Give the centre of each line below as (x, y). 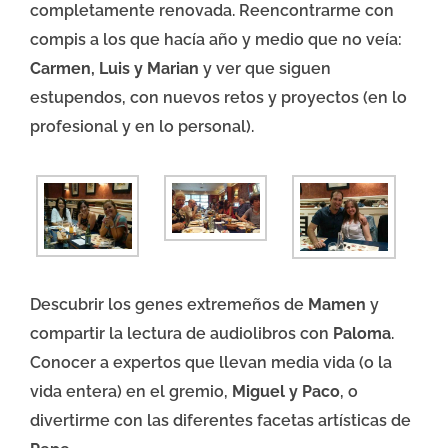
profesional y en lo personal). (142, 127)
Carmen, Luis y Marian (114, 69)
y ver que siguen (265, 69)
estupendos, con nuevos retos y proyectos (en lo (218, 98)
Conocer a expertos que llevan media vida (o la (211, 363)
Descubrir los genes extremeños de (169, 305)
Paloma (362, 334)
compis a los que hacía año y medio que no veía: (216, 40)
